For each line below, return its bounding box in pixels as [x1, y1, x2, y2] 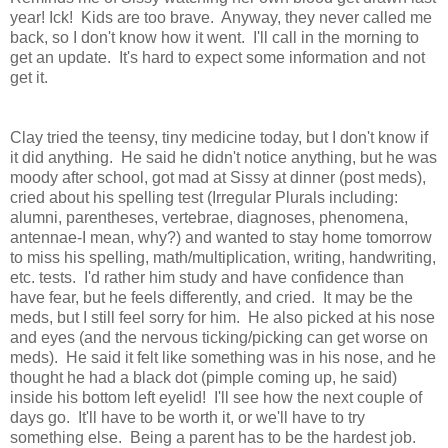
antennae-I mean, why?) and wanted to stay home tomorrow [10, 229, 432, 247]
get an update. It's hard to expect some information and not [10, 49, 425, 67]
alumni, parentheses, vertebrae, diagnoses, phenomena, [10, 209, 408, 227]
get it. [10, 69, 48, 87]
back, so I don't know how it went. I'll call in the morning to [10, 29, 419, 47]
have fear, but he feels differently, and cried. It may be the [10, 289, 413, 307]
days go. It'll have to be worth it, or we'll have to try [10, 409, 365, 427]
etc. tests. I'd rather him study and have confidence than [10, 269, 404, 287]
